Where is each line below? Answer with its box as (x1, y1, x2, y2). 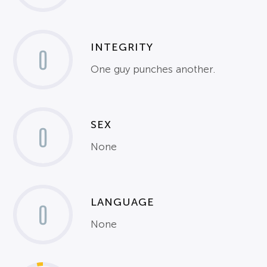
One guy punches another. (91, 64, 216, 76)
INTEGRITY (91, 41, 154, 54)
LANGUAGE (91, 196, 155, 209)
